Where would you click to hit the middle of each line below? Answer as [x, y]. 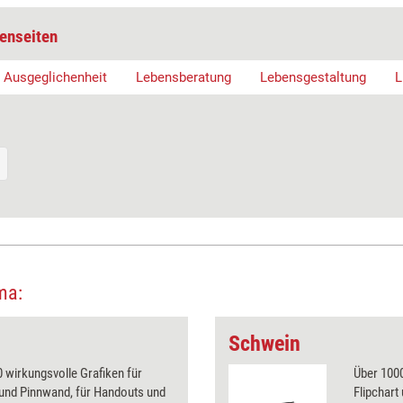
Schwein [264, 343]
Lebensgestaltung [313, 77]
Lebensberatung [184, 77]
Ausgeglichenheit [55, 77]
